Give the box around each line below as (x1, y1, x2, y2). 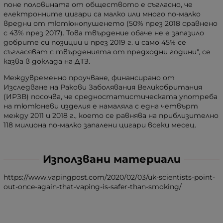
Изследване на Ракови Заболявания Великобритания (3, 83, 202, 92)
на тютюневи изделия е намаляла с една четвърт (3, 102, 198, 111)
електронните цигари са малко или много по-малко (3, 9, 201, 19)
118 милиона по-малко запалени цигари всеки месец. (3, 120, 196, 130)
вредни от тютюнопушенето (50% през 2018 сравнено (3, 19, 218, 28)
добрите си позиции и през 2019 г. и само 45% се (3, 38, 186, 47)
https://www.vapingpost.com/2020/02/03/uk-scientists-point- (3, 172, 215, 182)
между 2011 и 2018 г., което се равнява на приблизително (3, 111, 219, 120)
